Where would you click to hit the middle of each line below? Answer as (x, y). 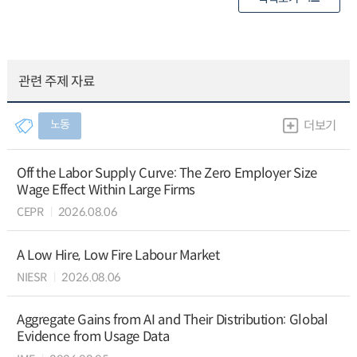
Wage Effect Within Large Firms (106, 190)
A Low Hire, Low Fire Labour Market (118, 255)
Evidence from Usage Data (93, 337)
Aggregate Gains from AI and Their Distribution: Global (172, 320)
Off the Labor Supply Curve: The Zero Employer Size (167, 173)
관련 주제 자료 (57, 82)
